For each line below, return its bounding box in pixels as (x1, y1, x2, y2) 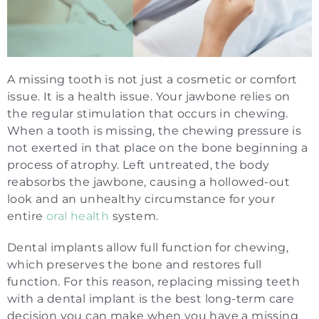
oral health (46, 209, 110, 223)
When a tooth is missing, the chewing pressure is (7, 123, 302, 137)
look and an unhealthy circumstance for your (7, 192, 276, 206)
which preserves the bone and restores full (7, 257, 262, 271)
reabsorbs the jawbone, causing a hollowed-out (7, 174, 290, 189)
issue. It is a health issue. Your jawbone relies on (7, 89, 291, 103)
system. (109, 209, 159, 223)
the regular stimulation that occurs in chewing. (7, 106, 288, 120)
